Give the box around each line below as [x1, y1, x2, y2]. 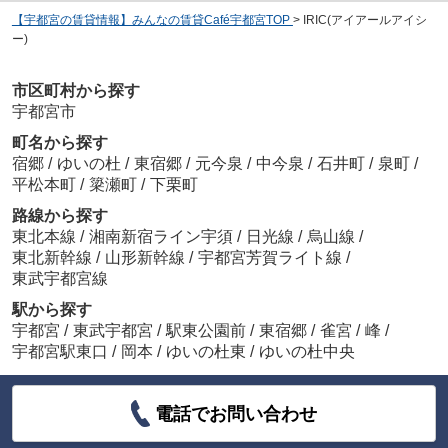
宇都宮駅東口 [11, 342, 108, 360]
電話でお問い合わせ [155, 403, 318, 424]
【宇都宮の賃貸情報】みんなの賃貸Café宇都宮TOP [11, 13, 290, 28]
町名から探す [11, 133, 108, 151]
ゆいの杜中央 [258, 342, 355, 360]
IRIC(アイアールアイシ [302, 13, 427, 28]
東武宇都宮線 [11, 269, 108, 287]
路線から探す [11, 206, 108, 224]
